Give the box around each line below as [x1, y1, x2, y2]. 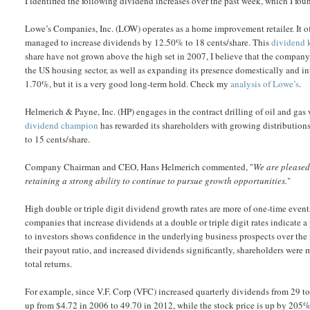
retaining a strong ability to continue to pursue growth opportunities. [25, 174, 288, 187]
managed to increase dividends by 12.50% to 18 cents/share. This [25, 36, 272, 48]
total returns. [25, 257, 73, 270]
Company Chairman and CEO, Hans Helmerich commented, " [25, 161, 254, 173]
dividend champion [25, 119, 99, 131]
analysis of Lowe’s [230, 77, 300, 90]
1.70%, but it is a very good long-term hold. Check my [25, 77, 231, 90]
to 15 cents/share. [25, 133, 91, 145]
